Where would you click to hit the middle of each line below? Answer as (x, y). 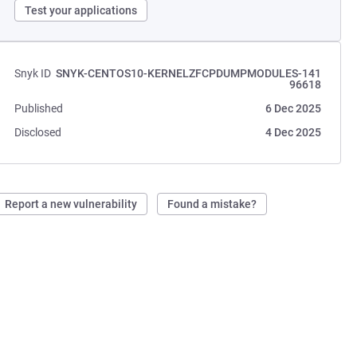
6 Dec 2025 (293, 108)
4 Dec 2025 (293, 132)
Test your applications (81, 10)
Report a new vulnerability (71, 204)
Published (39, 108)
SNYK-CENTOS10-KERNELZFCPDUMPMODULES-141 (188, 73)
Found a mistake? (212, 204)
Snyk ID (33, 73)
